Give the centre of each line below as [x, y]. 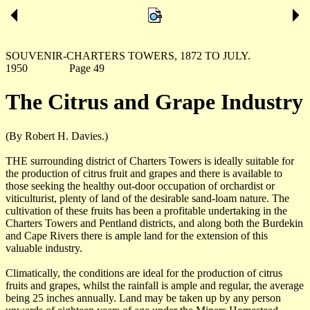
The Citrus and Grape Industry [154, 102]
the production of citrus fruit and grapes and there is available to [144, 173]
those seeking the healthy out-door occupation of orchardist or [140, 185]
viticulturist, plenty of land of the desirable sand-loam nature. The [147, 198]
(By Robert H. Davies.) [57, 136]
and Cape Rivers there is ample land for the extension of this [137, 235]
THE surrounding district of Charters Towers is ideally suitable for [150, 161]
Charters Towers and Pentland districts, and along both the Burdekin [154, 223]
